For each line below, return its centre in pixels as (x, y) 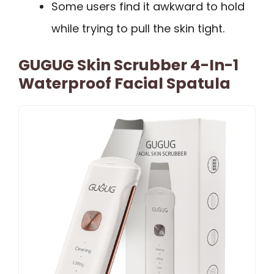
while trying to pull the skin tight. (138, 28)
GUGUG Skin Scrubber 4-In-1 (128, 65)
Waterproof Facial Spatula (124, 83)
